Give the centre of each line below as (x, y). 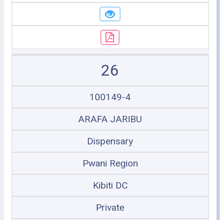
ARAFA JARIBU (110, 119)
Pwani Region (110, 163)
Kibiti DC (110, 185)
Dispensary (110, 141)
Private (110, 207)
